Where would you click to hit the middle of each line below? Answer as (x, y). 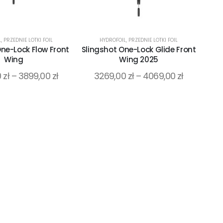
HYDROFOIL (113, 40)
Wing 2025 (139, 60)
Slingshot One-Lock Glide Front (139, 50)
